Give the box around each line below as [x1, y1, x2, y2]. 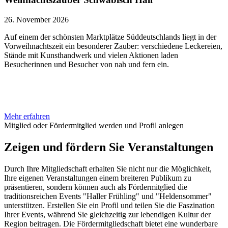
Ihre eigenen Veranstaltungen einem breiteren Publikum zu [4, 173, 191, 182]
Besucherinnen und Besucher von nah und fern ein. [4, 60, 169, 69]
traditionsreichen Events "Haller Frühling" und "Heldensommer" [4, 191, 212, 201]
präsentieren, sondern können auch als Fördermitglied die [4, 182, 187, 191]
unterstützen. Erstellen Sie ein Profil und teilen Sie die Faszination [4, 201, 215, 210]
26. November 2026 [4, 15, 69, 24]
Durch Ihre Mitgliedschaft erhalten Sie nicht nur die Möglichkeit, [4, 164, 212, 173]
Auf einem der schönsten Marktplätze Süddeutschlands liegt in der [4, 33, 216, 41]
